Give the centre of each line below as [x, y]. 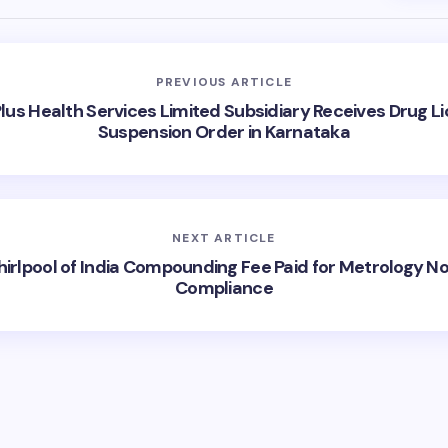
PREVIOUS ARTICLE [224, 81]
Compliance [224, 287]
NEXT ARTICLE [224, 237]
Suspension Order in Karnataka [224, 131]
